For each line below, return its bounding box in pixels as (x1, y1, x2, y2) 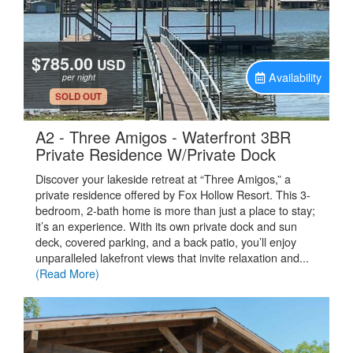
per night (61, 71, 95, 83)
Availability (269, 69, 321, 85)
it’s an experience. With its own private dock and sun (35, 217, 297, 234)
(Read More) (35, 265, 99, 281)
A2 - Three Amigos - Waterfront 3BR (35, 125, 291, 148)
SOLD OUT (55, 90, 102, 103)
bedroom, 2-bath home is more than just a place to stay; (35, 202, 315, 218)
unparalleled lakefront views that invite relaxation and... (35, 249, 309, 266)
